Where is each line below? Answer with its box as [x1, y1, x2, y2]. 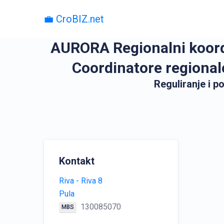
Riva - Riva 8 [59, 176, 102, 185]
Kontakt [59, 155, 94, 167]
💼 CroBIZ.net [43, 13, 104, 25]
